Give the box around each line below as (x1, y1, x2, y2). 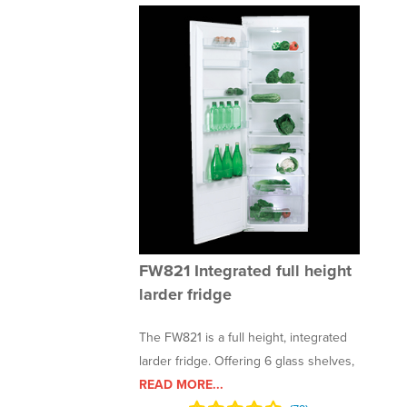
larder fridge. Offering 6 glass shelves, (139, 352, 355, 369)
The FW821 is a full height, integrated (139, 329, 348, 345)
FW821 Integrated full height (139, 260, 352, 281)
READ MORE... (139, 376, 224, 392)
